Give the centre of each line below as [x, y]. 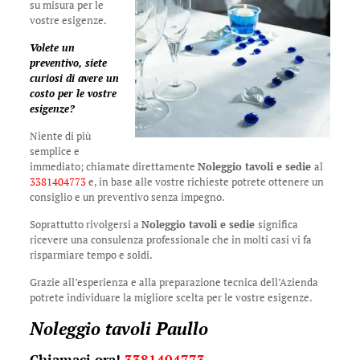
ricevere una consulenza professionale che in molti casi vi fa [170, 239]
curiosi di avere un [74, 78]
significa [278, 224]
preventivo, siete [68, 63]
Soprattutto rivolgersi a [85, 224]
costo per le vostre [73, 93]
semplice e [54, 151]
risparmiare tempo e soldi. [91, 255]
